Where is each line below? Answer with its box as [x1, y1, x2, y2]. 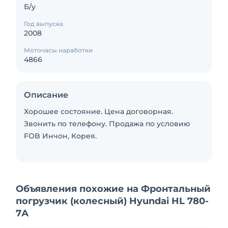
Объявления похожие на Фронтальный [16, 183, 211, 194]
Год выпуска [24, 20, 63, 27]
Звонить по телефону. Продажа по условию [24, 119, 190, 128]
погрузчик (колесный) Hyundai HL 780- [16, 195, 209, 207]
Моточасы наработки [24, 46, 93, 54]
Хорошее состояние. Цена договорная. [24, 107, 173, 116]
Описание [24, 90, 68, 100]
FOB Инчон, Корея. [24, 131, 97, 140]
